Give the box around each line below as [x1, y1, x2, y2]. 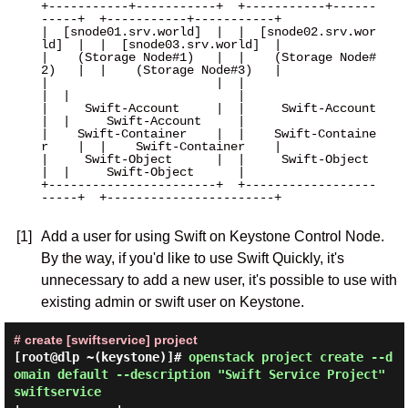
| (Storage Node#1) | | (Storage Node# [40, 50, 376, 65]
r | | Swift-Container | [40, 139, 281, 154]
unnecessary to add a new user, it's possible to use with [40, 272, 397, 288]
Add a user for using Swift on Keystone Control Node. [40, 229, 384, 244]
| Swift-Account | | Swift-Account [40, 101, 376, 116]
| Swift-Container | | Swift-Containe [40, 127, 376, 141]
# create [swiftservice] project [13, 332, 198, 347]
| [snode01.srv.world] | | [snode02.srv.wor [40, 25, 376, 39]
